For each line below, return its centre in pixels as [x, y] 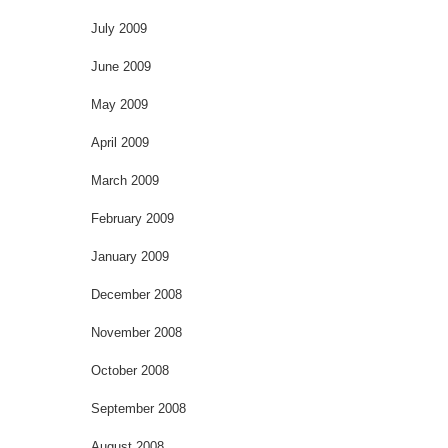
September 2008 [138, 408]
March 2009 [125, 180]
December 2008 [136, 294]
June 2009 [121, 66]
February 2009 [132, 218]
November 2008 [136, 332]
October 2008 [130, 370]
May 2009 [119, 104]
